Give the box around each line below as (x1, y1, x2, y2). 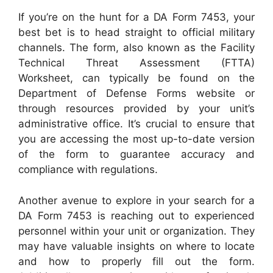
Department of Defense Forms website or (18, 87, 255, 100)
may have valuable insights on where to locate (18, 239, 255, 252)
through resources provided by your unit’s (18, 102, 255, 115)
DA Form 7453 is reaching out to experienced (18, 209, 255, 222)
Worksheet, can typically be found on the (18, 72, 255, 85)
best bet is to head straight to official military (18, 26, 255, 39)
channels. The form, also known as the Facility (18, 41, 255, 54)
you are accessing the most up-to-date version (18, 133, 255, 146)
